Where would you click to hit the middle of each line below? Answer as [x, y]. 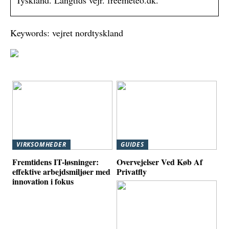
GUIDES [132, 145]
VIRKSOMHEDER [41, 145]
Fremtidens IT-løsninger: [56, 162]
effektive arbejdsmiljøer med [62, 171]
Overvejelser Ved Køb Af [160, 162]
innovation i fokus [43, 181]
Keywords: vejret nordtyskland [67, 33]
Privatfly [132, 171]
